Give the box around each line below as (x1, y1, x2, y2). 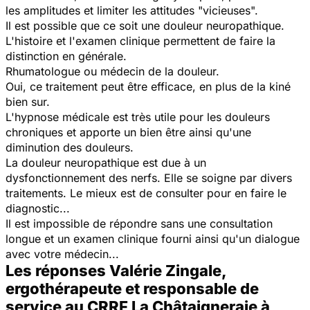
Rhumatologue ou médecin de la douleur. (6, 64, 219, 78)
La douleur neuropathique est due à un (6, 155, 206, 170)
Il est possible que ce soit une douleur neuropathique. (6, 18, 284, 33)
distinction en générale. (6, 48, 127, 63)
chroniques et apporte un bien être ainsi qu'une (6, 125, 251, 139)
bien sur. (6, 94, 50, 109)
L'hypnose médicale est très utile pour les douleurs (6, 109, 270, 124)
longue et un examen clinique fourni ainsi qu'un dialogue (6, 231, 300, 246)
